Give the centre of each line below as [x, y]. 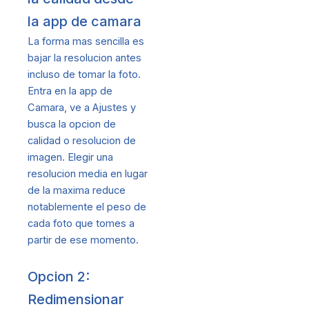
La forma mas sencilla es [86, 41]
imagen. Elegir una [70, 157]
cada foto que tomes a [81, 223]
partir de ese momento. [83, 240]
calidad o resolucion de [82, 140]
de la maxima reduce [77, 190]
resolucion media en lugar [88, 173]
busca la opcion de [72, 124]
